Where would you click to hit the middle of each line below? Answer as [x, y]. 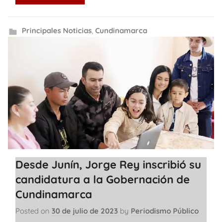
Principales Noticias [56, 30]
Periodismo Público [165, 211]
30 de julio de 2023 [85, 211]
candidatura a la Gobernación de [103, 179]
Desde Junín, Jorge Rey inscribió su [108, 165]
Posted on [33, 211]
